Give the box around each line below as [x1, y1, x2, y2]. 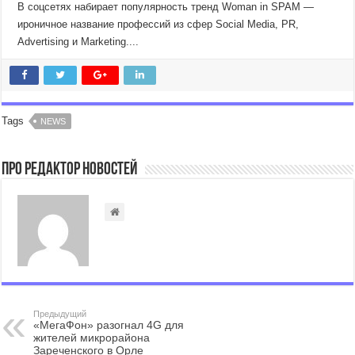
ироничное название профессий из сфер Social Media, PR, [17, 18, 300, 30]
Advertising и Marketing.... [17, 36, 139, 48]
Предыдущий [33, 309, 87, 319]
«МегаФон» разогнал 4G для [33, 319, 185, 331]
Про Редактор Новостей [2, 161, 138, 179]
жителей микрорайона [33, 331, 151, 344]
